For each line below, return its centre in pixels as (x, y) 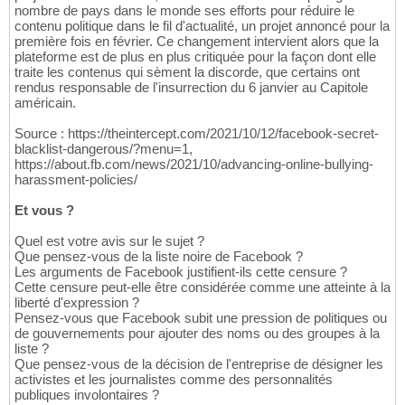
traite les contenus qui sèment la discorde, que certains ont (187, 72)
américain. (45, 103)
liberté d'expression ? (77, 303)
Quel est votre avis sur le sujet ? (109, 241)
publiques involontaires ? (87, 395)
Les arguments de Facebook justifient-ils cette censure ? (181, 272)
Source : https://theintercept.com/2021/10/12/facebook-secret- (197, 134)
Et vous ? (44, 211)
